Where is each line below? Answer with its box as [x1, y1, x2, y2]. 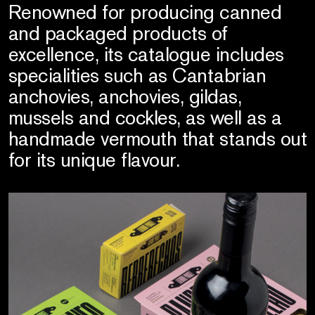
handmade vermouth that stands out [8, 125, 307, 151]
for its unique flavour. [8, 146, 180, 172]
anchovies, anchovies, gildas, [8, 83, 242, 109]
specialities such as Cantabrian [8, 62, 266, 88]
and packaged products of [8, 20, 228, 46]
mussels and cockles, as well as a [8, 104, 282, 130]
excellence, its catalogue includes [8, 41, 284, 67]
